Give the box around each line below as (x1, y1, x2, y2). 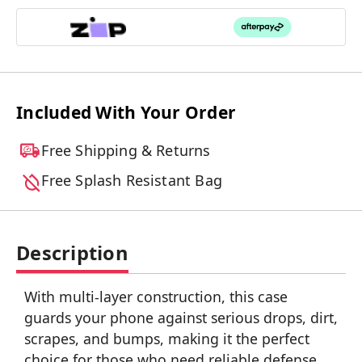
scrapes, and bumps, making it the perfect (24, 328, 309, 348)
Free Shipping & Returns (41, 140, 211, 160)
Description (16, 239, 128, 266)
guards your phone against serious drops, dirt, (24, 307, 338, 327)
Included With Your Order (16, 100, 236, 124)
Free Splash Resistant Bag (41, 170, 222, 190)
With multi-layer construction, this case (24, 286, 288, 306)
